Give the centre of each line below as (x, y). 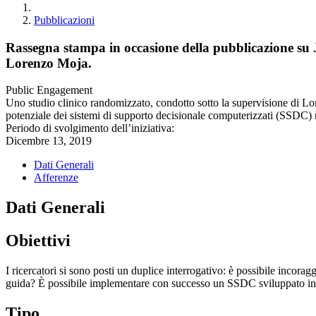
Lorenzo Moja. (49, 63)
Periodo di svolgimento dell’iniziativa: (90, 128)
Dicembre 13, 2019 (49, 141)
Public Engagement (49, 90)
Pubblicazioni (64, 20)
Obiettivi (38, 241)
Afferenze (56, 178)
